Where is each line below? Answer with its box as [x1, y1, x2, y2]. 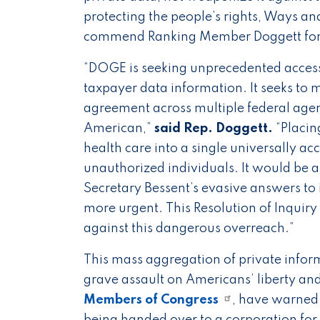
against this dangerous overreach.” [84, 222, 294, 236]
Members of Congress [84, 294, 219, 307]
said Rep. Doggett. [154, 122, 273, 136]
